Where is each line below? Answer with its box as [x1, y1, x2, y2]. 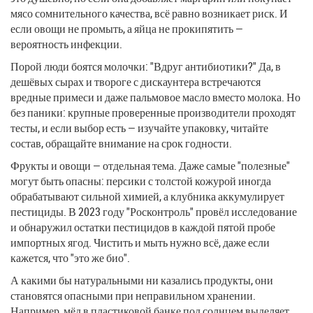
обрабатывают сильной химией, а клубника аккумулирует [10, 188, 284, 204]
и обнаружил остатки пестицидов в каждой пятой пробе [10, 219, 275, 235]
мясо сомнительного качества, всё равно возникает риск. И [10, 5, 288, 21]
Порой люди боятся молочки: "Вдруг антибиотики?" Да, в [10, 58, 281, 74]
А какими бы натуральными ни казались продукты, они [10, 272, 273, 288]
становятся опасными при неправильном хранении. [10, 287, 256, 303]
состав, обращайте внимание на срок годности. [10, 135, 232, 151]
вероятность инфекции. [10, 36, 122, 52]
